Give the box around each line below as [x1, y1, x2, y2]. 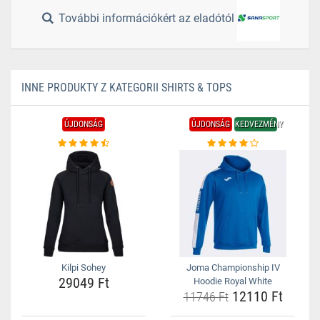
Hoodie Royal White [194, 276, 272, 286]
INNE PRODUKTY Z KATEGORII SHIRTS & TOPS [21, 81, 231, 94]
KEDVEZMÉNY [234, 119, 283, 129]
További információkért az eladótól [56, 11, 238, 26]
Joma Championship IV [186, 262, 280, 273]
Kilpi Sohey [61, 262, 106, 273]
